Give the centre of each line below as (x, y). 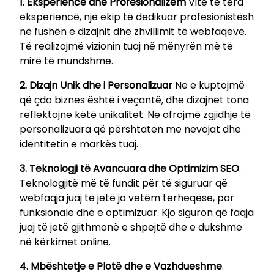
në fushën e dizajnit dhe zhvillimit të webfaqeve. (133, 31)
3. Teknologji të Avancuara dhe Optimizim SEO (129, 168)
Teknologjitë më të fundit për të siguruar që (124, 183)
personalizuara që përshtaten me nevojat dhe (130, 129)
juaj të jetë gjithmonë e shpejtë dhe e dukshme (131, 227)
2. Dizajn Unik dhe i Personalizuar (96, 85)
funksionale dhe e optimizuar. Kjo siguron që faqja (137, 212)
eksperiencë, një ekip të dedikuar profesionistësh (137, 17)
